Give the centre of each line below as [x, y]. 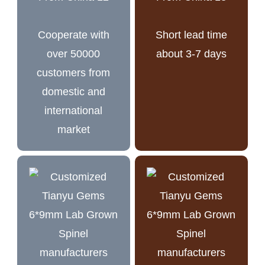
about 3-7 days [191, 54]
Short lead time [191, 35]
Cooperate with [73, 35]
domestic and [73, 91]
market [73, 129]
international [74, 110]
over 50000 [74, 54]
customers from [74, 72]
